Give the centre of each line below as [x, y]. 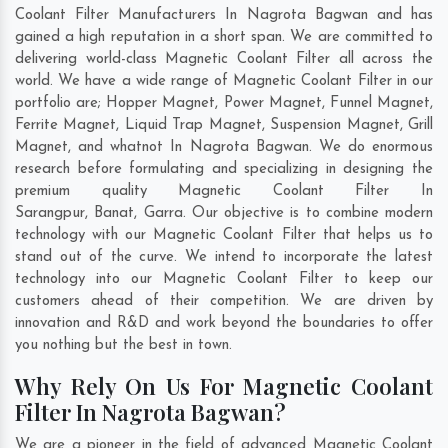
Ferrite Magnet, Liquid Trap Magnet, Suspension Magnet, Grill [224, 126]
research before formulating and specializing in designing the [224, 170]
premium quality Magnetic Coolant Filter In [224, 192]
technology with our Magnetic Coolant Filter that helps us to [224, 236]
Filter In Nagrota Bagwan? [150, 412]
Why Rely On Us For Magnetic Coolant [224, 386]
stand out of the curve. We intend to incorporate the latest [224, 258]
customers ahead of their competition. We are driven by [224, 302]
